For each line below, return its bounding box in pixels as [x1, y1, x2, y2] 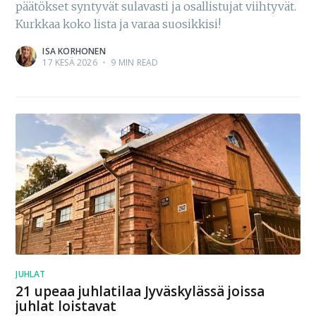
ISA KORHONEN [42, 45, 106, 58]
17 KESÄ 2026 [42, 56, 97, 69]
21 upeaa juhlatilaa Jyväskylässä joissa [16, 282, 265, 301]
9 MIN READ [109, 56, 159, 69]
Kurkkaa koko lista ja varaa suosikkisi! [16, 17, 221, 32]
